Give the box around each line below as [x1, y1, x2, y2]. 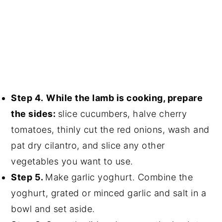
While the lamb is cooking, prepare [46, 92, 203, 103]
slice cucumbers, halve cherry [57, 108, 187, 119]
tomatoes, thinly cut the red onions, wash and [11, 124, 210, 135]
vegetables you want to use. [11, 156, 133, 166]
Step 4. [11, 92, 44, 103]
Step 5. [11, 171, 46, 182]
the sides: [11, 108, 58, 119]
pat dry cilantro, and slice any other [11, 140, 165, 151]
